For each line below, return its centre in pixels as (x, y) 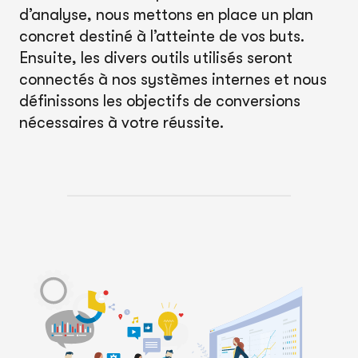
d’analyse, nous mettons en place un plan (166, 15)
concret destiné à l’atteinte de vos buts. (162, 36)
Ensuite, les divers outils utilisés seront (156, 58)
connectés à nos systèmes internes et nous (173, 80)
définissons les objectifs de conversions (160, 101)
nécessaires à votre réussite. (121, 123)
